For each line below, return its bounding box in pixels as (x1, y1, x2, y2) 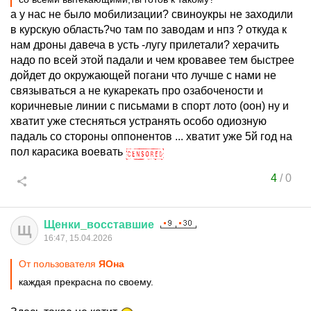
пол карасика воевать (10, 146, 126, 158)
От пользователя (19, 258, 99, 269)
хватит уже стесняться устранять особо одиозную (10, 115, 267, 127)
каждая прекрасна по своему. (19, 276, 153, 287)
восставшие (87, 219, 154, 230)
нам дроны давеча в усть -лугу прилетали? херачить (10, 39, 279, 51)
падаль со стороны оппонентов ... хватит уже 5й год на (10, 131, 292, 142)
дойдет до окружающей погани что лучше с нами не (10, 69, 276, 81)
